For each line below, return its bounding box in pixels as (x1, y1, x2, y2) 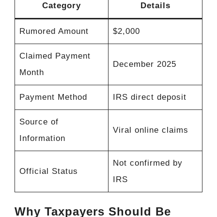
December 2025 (112, 60, 176, 69)
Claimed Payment (19, 51, 91, 61)
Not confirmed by (112, 158, 183, 168)
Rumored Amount (19, 27, 89, 36)
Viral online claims (112, 125, 188, 135)
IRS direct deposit (112, 93, 186, 102)
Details (140, 1, 170, 11)
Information (19, 134, 65, 143)
